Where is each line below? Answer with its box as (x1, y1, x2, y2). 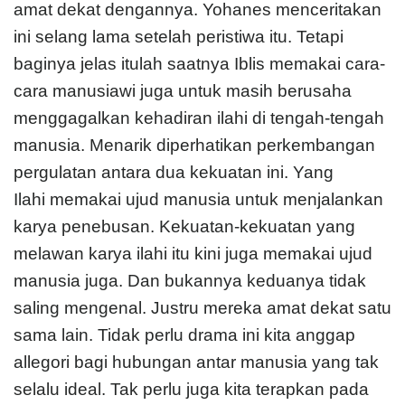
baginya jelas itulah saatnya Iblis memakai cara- (14, 53, 385, 73)
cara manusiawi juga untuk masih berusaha (14, 80, 352, 100)
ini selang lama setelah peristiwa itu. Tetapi (14, 26, 344, 46)
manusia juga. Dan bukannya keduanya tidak (14, 270, 366, 290)
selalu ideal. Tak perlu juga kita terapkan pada (14, 379, 369, 399)
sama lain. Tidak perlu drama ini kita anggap (14, 325, 355, 344)
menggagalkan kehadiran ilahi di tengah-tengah (14, 108, 384, 127)
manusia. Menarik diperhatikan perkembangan (14, 135, 375, 155)
